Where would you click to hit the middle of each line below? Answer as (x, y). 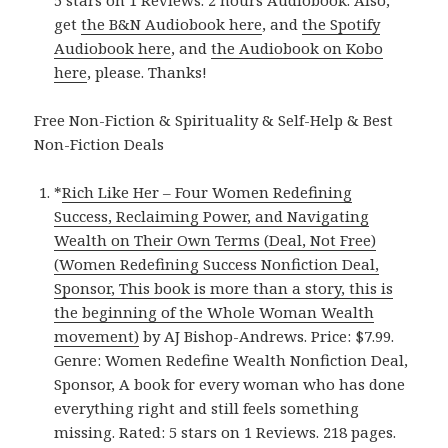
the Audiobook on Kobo (297, 48)
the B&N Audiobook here (172, 24)
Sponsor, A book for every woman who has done (230, 384)
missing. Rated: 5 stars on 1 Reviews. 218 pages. (225, 432)
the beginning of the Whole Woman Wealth (214, 312)
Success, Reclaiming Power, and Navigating (212, 216)
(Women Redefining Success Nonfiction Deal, (217, 264)
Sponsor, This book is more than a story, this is (224, 288)
